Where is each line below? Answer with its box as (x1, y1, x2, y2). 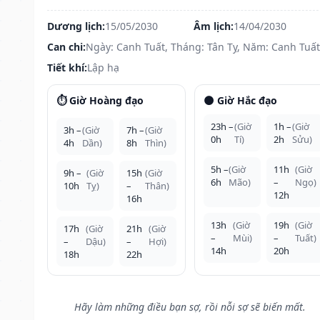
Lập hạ (87, 60, 119, 74)
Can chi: (47, 39, 86, 54)
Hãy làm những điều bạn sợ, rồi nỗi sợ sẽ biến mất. (74, 299, 306, 314)
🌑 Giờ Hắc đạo (203, 93, 277, 107)
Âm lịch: (193, 19, 234, 33)
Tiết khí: (47, 60, 87, 74)
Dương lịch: (47, 19, 105, 33)
